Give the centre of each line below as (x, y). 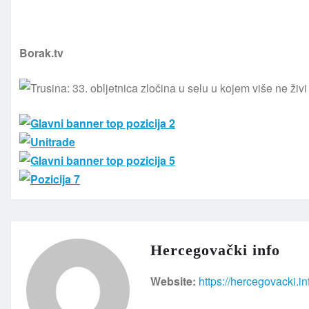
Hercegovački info (215, 250)
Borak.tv (41, 53)
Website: (173, 281)
